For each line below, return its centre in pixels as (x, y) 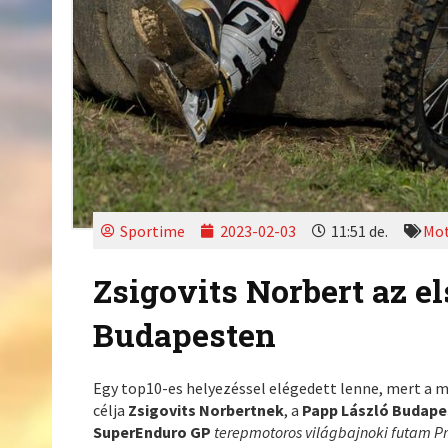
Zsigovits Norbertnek (206, 410)
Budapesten (185, 335)
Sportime (152, 230)
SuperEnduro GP (152, 432)
